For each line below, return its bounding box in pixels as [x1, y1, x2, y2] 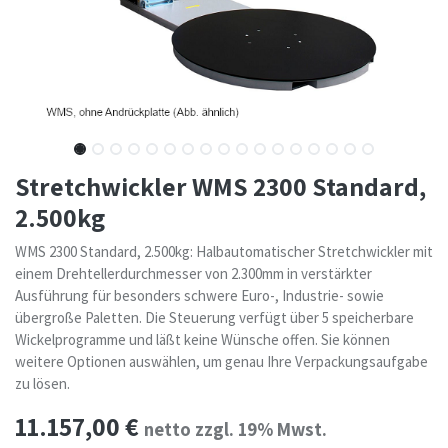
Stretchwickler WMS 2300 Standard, [15, 169, 426, 203]
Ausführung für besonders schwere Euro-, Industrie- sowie [15, 286, 384, 305]
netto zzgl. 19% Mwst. [144, 417, 327, 441]
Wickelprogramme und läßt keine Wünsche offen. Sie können [15, 330, 390, 349]
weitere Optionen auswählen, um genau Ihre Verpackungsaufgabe [15, 352, 428, 371]
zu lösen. [15, 374, 70, 393]
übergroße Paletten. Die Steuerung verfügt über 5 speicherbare [15, 308, 414, 327]
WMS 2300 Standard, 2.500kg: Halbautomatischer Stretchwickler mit [15, 242, 433, 261]
